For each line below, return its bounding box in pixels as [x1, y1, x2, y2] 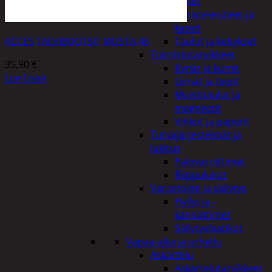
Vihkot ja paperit [175, 115, 250, 128]
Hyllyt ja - [175, 195, 216, 208]
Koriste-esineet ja [175, 8, 254, 21]
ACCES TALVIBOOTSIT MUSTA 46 [5, 34, 149, 48]
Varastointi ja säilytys [151, 182, 247, 195]
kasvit [175, 21, 201, 35]
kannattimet [175, 208, 231, 222]
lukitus [151, 141, 181, 155]
